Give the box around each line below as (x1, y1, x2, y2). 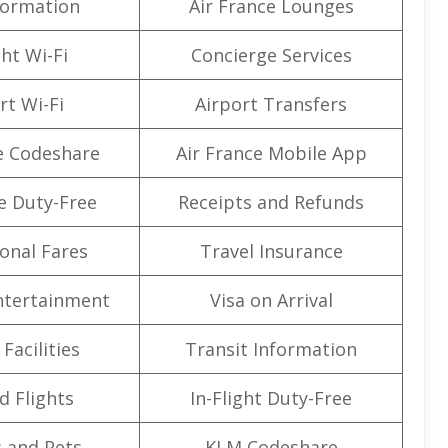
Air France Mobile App (175, 140, 367, 165)
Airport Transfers (195, 91, 347, 116)
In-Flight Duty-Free (190, 385, 352, 410)
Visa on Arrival (209, 287, 333, 312)
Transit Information (185, 336, 357, 361)
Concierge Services (190, 42, 352, 67)
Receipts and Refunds (178, 189, 364, 214)
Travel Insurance (199, 238, 343, 263)
